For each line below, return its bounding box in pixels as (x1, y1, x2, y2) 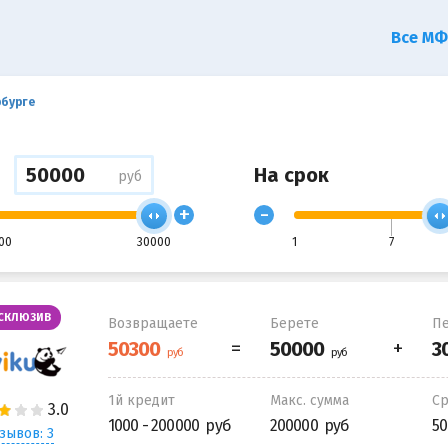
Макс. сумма (269, 391, 349, 409)
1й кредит (107, 391, 175, 409)
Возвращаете (107, 314, 198, 332)
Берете (269, 314, 319, 332)
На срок (254, 163, 329, 187)
